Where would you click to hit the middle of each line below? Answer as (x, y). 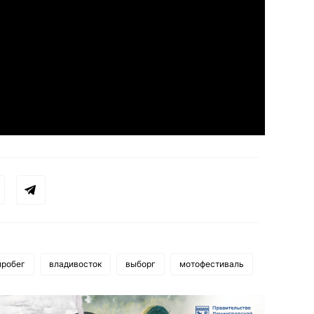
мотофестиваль (212, 264)
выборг (141, 264)
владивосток (75, 264)
